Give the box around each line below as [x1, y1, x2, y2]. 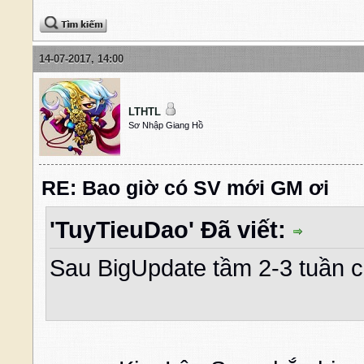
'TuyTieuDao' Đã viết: [50, 217, 292, 244]
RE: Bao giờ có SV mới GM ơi [41, 177, 329, 200]
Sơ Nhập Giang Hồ [128, 120, 203, 131]
